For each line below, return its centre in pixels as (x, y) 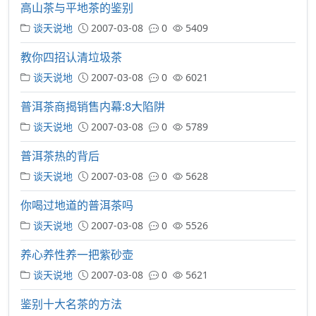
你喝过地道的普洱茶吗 (77, 205)
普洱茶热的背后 (60, 156)
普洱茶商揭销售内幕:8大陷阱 (93, 107)
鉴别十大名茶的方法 (71, 304)
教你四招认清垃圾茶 (71, 57)
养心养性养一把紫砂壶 (77, 255)
